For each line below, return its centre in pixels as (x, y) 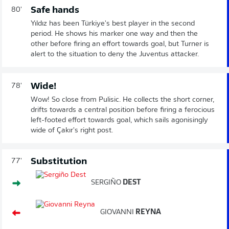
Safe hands (55, 10)
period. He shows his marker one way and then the (114, 34)
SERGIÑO (106, 183)
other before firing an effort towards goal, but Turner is (120, 44)
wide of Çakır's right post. (72, 131)
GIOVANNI (117, 212)
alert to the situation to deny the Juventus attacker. (115, 54)
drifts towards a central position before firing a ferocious (123, 110)
